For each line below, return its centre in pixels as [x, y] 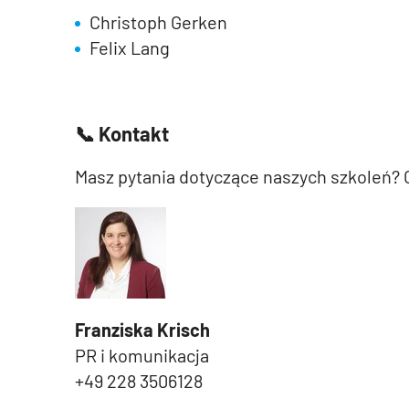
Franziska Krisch [142, 330]
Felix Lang [130, 47]
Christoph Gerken [158, 22]
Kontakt [132, 133]
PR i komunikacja [142, 355]
